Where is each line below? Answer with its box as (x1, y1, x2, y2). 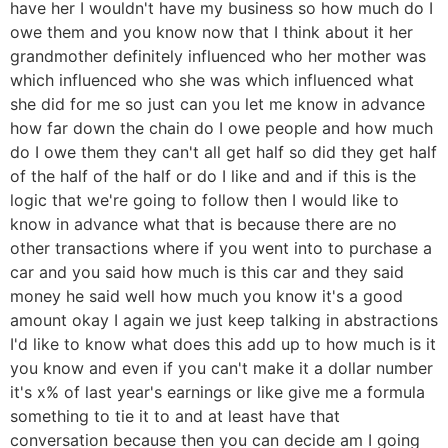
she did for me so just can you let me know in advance (10, 93, 425, 114)
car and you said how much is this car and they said (10, 261, 404, 282)
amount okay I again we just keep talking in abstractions (10, 309, 438, 330)
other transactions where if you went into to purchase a (10, 237, 432, 258)
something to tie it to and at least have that (10, 405, 340, 426)
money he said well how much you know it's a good (10, 285, 403, 306)
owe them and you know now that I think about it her (10, 21, 413, 42)
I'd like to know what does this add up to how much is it (10, 333, 436, 354)
